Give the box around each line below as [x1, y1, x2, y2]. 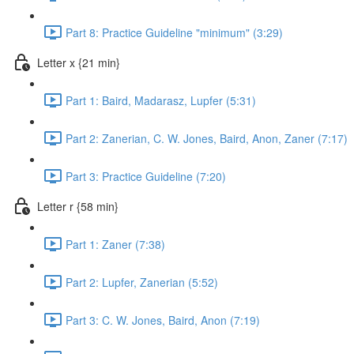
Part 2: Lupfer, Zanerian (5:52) [66, 273, 218, 290]
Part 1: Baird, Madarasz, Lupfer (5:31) [66, 92, 256, 108]
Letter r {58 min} [37, 198, 119, 214]
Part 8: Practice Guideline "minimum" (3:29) [66, 24, 283, 40]
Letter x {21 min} [37, 54, 120, 70]
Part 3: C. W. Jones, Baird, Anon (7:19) [66, 311, 260, 328]
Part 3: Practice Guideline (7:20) [66, 168, 226, 184]
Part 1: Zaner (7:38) [66, 235, 165, 252]
